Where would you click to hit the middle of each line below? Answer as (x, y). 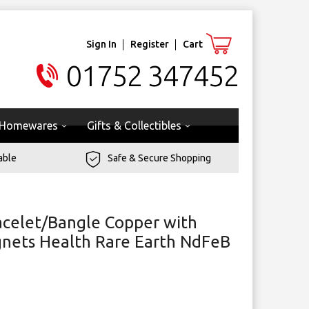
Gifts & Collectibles (134, 126)
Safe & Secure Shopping (160, 158)
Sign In (101, 44)
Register (150, 44)
